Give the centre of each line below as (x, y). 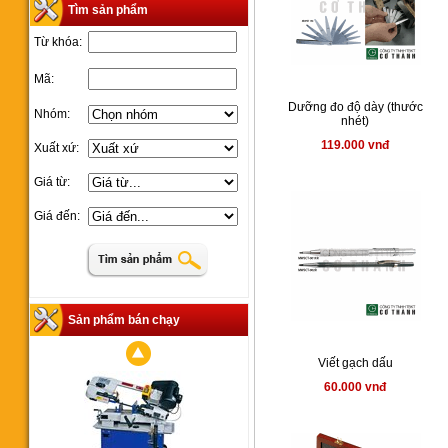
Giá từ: (52, 182)
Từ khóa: (58, 42)
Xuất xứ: (57, 148)
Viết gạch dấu (355, 363)
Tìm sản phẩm (108, 10)
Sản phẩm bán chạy (124, 320)
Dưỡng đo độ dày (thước (355, 107)
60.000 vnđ (355, 387)
